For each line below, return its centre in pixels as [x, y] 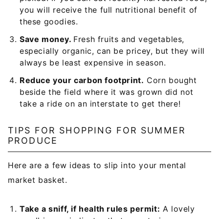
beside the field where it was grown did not [107, 92]
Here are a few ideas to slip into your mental [97, 165]
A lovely [177, 209]
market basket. [38, 180]
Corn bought [170, 80]
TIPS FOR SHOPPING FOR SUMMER [97, 130]
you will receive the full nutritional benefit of [109, 10]
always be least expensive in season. [93, 63]
